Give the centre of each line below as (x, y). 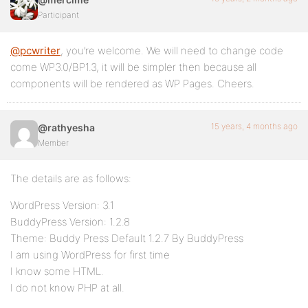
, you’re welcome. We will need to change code (172, 51)
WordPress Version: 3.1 (62, 205)
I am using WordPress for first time (90, 255)
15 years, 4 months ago (254, 126)
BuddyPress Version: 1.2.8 (70, 222)
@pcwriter (35, 51)
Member (53, 143)
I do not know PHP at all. (67, 288)
